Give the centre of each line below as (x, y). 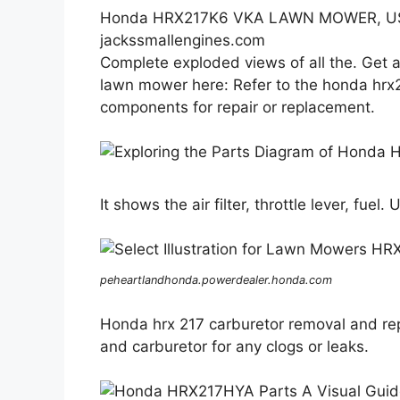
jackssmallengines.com (183, 40)
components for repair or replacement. (237, 107)
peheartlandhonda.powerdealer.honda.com (216, 280)
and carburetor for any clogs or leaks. (234, 346)
